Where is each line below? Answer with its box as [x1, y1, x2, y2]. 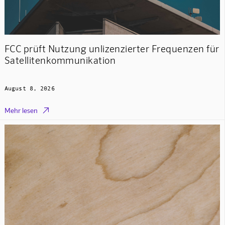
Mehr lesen [4, 106, 38, 115]
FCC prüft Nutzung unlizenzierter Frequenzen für [4, 43, 219, 55]
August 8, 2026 [4, 85, 55, 92]
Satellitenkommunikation [4, 54, 116, 66]
